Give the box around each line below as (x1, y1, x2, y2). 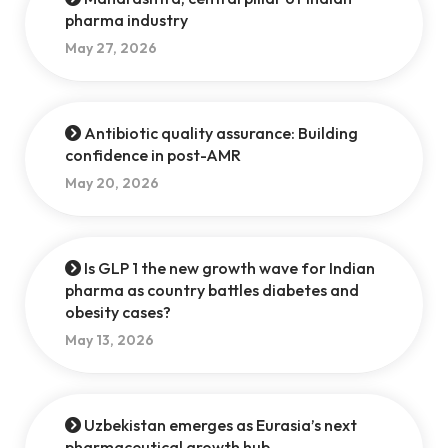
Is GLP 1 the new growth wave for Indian (80, 258, 375, 278)
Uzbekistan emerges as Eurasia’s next (80, 415, 357, 435)
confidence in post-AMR (64, 145, 241, 165)
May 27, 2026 (95, 39, 157, 57)
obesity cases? (64, 302, 171, 322)
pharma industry (64, 10, 188, 30)
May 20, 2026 (95, 174, 159, 192)
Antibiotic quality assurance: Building (80, 123, 358, 143)
